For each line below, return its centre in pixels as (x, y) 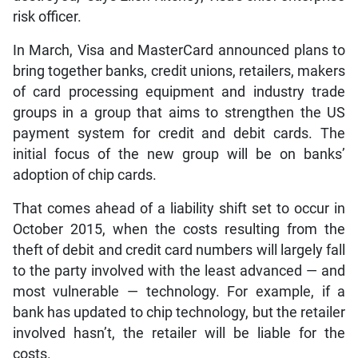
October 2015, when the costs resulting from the (179, 229)
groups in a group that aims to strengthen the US (179, 112)
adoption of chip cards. (84, 175)
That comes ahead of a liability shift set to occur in (179, 208)
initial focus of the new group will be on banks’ (179, 154)
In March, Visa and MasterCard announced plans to (179, 50)
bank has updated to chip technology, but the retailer (179, 312)
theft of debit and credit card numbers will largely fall (179, 250)
